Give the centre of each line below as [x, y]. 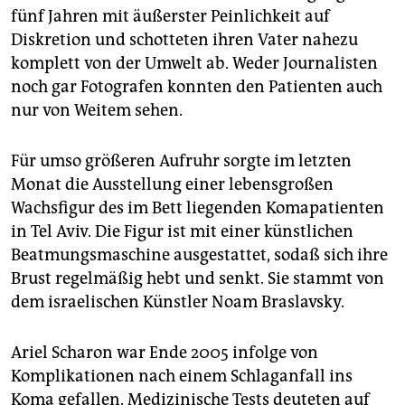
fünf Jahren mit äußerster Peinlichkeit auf [170, 17]
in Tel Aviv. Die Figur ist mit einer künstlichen [182, 232]
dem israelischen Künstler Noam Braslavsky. [178, 302]
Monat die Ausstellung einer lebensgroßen [172, 185]
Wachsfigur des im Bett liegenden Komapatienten [198, 208]
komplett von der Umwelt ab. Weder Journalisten [194, 64]
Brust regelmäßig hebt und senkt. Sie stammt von [198, 279]
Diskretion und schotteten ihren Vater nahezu [184, 40]
